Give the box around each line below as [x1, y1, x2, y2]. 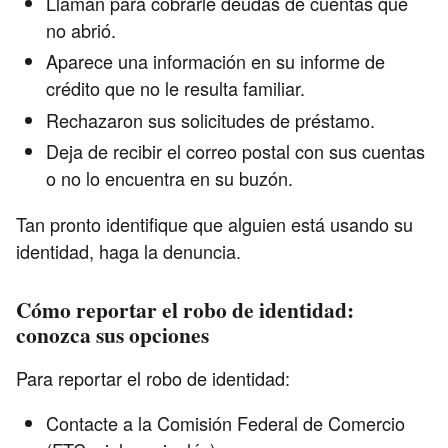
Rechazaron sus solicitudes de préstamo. [46, 106, 375, 133]
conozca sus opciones [16, 318, 209, 350]
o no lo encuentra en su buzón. [46, 165, 293, 192]
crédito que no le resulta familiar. [46, 75, 305, 102]
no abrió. [46, 16, 116, 43]
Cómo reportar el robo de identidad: [16, 293, 354, 325]
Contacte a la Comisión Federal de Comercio [46, 409, 405, 436]
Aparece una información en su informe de [46, 48, 385, 75]
